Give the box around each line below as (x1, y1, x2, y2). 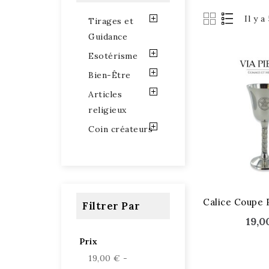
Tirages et (88, 16, 133, 26)
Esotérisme (88, 50, 138, 61)
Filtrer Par (82, 199, 141, 213)
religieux (88, 104, 127, 115)
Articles (88, 89, 122, 100)
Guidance (88, 31, 127, 42)
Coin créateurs (88, 124, 153, 134)
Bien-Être (88, 70, 131, 80)
